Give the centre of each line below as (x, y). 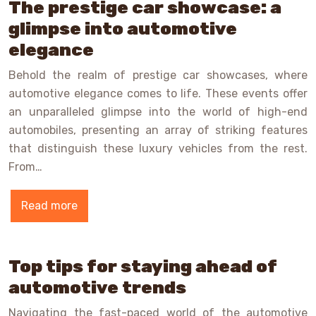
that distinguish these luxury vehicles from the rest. (158, 149)
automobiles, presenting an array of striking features (158, 130)
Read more (49, 206)
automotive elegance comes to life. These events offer (158, 94)
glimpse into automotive (123, 29)
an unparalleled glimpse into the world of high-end (158, 112)
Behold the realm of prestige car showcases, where (158, 75)
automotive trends (97, 288)
